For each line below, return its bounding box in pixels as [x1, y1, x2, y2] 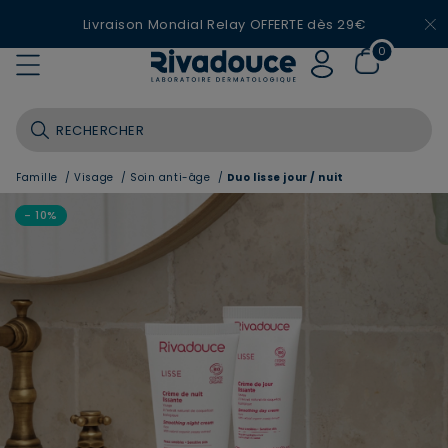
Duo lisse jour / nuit [226, 170, 344, 185]
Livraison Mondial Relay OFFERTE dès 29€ [82, 16, 366, 33]
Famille [16, 170, 62, 185]
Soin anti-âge [130, 170, 214, 185]
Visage [74, 170, 118, 185]
